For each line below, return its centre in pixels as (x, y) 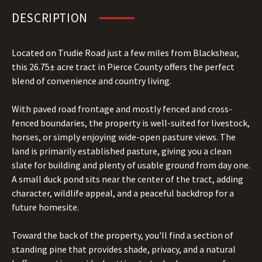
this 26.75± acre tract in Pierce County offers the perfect (123, 67)
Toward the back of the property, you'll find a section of (123, 235)
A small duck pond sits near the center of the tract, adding (127, 179)
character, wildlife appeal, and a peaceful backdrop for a (123, 193)
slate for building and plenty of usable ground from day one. (131, 165)
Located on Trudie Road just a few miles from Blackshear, (125, 53)
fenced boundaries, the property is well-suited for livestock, (131, 123)
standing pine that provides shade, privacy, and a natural (124, 249)
